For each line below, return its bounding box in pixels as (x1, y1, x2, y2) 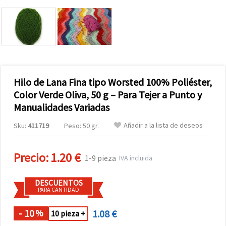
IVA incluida (116, 153, 152, 162)
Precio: (14, 149, 48, 165)
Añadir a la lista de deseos (124, 120, 203, 130)
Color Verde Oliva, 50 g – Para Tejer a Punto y (14, 88, 202, 101)
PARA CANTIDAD (38, 185, 79, 193)
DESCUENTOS (34, 177, 83, 188)
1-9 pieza (85, 152, 116, 163)
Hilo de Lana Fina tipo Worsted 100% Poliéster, (14, 75, 212, 88)
